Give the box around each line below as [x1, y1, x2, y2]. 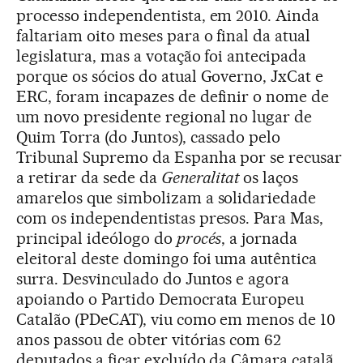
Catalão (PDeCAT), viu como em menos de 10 [16, 309, 336, 329]
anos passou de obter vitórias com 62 [16, 329, 282, 349]
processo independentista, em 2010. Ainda [16, 5, 320, 25]
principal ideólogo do [16, 228, 177, 248]
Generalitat [160, 167, 240, 187]
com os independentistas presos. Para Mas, [16, 207, 324, 228]
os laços [239, 167, 299, 187]
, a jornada [221, 228, 298, 248]
